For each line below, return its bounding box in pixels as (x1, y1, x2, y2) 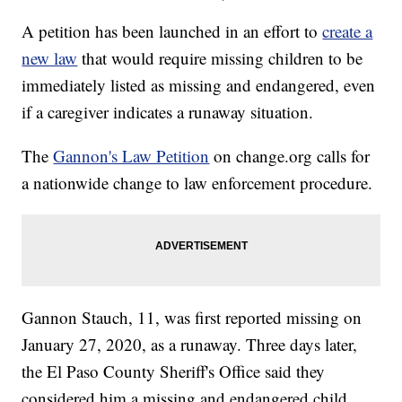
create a (322, 20, 373, 43)
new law (22, 47, 78, 70)
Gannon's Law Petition (53, 144, 210, 168)
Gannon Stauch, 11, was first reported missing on (22, 306, 363, 329)
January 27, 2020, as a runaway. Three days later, (22, 333, 358, 356)
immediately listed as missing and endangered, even (22, 74, 376, 97)
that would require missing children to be (82, 47, 363, 70)
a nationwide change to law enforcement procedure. (22, 171, 373, 195)
